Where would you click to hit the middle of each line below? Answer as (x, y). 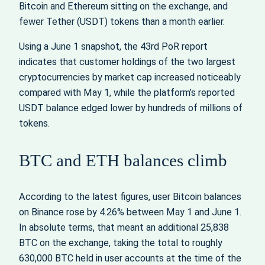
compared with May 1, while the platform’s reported (127, 92)
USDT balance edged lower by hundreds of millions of (131, 108)
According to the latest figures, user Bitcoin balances (130, 197)
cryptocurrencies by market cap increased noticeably (130, 77)
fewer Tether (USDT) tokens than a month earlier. (122, 21)
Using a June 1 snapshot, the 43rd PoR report (113, 46)
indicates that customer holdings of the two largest (127, 62)
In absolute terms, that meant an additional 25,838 (124, 228)
